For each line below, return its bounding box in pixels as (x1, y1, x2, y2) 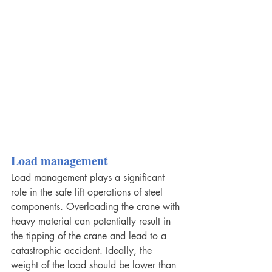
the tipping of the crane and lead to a (11, 229, 169, 243)
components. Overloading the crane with (11, 200, 183, 214)
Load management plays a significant (11, 171, 168, 185)
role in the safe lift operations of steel (11, 186, 166, 199)
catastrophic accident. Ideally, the (11, 244, 155, 257)
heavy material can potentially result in (11, 215, 174, 228)
